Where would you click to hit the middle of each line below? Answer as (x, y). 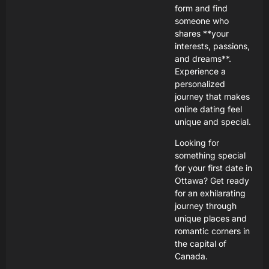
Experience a (200, 71)
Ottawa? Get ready (212, 181)
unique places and (210, 219)
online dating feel (208, 109)
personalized (200, 84)
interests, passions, (212, 46)
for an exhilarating (210, 193)
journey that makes (212, 96)
